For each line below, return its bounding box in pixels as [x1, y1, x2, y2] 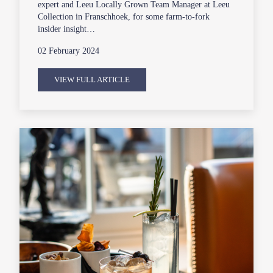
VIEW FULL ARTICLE [54, 74, 130, 84]
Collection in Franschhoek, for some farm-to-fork [38, 12, 210, 21]
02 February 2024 [38, 46, 100, 55]
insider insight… [38, 24, 96, 34]
